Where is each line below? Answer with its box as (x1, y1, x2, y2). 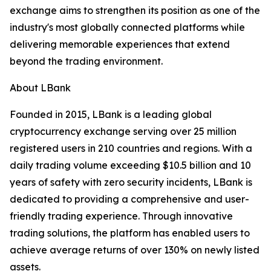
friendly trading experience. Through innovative (10, 210, 233, 223)
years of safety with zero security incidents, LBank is (10, 176, 252, 189)
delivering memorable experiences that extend (10, 38, 230, 51)
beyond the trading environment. (10, 55, 163, 68)
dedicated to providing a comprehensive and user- (10, 193, 249, 206)
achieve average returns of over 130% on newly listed (10, 244, 260, 256)
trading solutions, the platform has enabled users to (10, 227, 250, 240)
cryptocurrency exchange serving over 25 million (10, 125, 237, 138)
